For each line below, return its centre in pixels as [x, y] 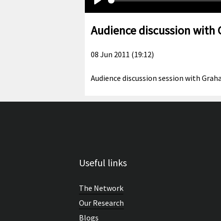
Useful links [103, 162]
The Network [101, 188]
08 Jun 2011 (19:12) [122, 55]
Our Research [101, 203]
